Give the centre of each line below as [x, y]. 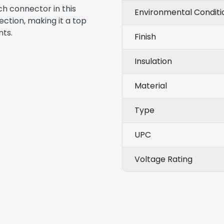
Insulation [153, 61]
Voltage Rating [163, 159]
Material [151, 85]
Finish [145, 36]
